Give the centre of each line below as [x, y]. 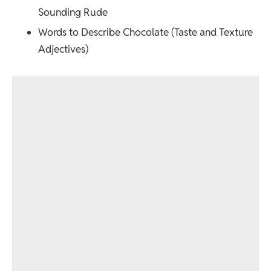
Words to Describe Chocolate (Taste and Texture [145, 32]
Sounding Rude [73, 12]
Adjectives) [63, 49]
